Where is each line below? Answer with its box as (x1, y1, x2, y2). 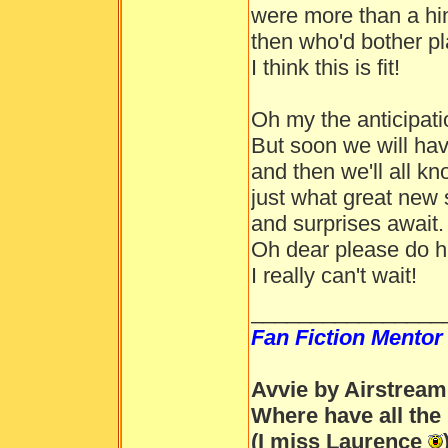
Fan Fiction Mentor (251, 325, 443, 350)
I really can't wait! (251, 263, 417, 288)
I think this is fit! (251, 55, 400, 80)
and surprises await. (251, 211, 444, 236)
